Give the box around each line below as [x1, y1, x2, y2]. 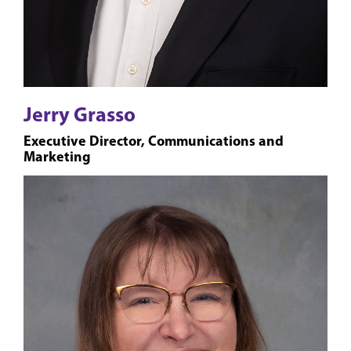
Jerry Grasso [24, 101, 136, 128]
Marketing [24, 147, 91, 166]
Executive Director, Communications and [24, 132, 284, 150]
